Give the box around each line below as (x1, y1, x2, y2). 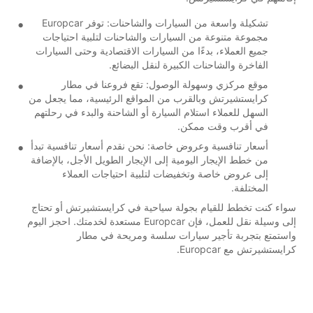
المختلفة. (231, 181, 268, 194)
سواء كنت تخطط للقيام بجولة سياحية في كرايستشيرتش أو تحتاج (31, 201, 296, 213)
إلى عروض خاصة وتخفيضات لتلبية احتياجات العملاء (62, 167, 268, 180)
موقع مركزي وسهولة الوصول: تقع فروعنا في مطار (61, 78, 268, 90)
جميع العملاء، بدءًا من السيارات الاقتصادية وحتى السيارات (36, 44, 268, 57)
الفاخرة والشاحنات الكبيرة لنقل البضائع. (109, 58, 268, 71)
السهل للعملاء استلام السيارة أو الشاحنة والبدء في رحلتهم (34, 105, 268, 118)
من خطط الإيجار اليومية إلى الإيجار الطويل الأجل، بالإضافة (31, 153, 268, 166)
